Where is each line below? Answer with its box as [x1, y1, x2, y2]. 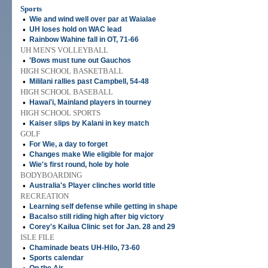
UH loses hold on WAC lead [29, 25, 121, 33]
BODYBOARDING [20, 170, 82, 179]
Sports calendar [29, 254, 84, 262]
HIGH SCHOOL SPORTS [20, 108, 100, 117]
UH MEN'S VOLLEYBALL [20, 45, 108, 54]
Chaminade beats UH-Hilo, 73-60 [29, 243, 140, 252]
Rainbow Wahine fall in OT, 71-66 [29, 35, 139, 44]
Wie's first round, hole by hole [29, 160, 129, 169]
